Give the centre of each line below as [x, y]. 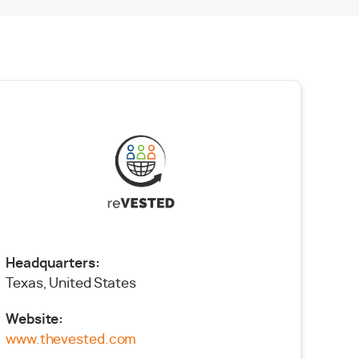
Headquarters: [53, 263]
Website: [35, 319]
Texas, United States [71, 283]
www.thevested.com [71, 339]
